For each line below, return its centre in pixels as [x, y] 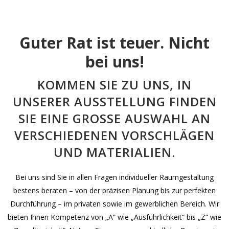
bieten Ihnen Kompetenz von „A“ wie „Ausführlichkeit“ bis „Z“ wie [114, 217]
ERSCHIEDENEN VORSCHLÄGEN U [114, 135]
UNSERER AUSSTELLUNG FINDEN [114, 101]
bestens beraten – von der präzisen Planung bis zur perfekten [114, 190]
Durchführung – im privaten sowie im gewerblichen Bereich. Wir [114, 204]
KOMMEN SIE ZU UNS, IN [114, 85]
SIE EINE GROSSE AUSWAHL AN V [114, 118]
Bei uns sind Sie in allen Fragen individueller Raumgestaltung [114, 177]
